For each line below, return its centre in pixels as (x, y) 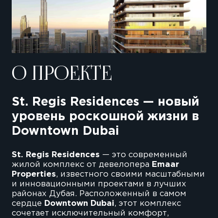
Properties (34, 174)
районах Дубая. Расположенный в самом (99, 194)
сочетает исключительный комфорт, (90, 213)
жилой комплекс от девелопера (82, 164)
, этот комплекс (147, 203)
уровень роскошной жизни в (105, 117)
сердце (28, 203)
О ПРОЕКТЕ (62, 74)
